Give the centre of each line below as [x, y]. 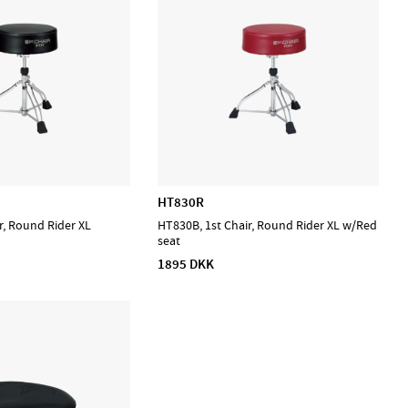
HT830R [181, 202]
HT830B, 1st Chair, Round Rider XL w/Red [268, 226]
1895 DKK [186, 265]
